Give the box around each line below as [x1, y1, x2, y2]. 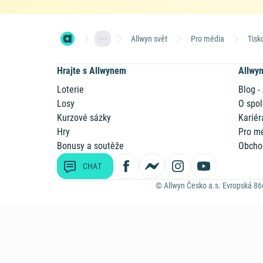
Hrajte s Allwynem [57, 65, 127, 76]
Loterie [57, 84, 85, 95]
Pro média [191, 33, 225, 43]
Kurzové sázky [57, 112, 112, 123]
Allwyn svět [131, 33, 168, 43]
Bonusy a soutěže [57, 140, 124, 151]
